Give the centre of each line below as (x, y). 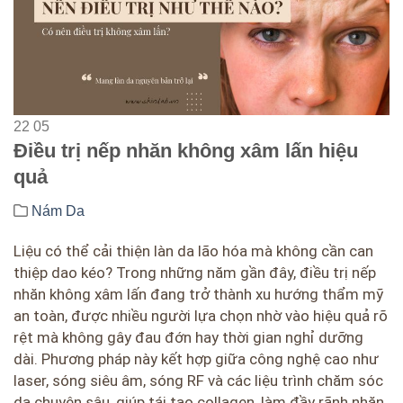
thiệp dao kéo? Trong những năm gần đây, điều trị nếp (195, 273)
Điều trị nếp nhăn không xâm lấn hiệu (186, 151)
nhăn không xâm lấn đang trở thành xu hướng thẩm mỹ (198, 295)
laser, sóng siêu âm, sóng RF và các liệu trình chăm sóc (198, 381)
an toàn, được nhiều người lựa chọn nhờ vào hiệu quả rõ (201, 316)
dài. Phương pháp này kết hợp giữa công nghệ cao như (196, 359)
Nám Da (58, 211)
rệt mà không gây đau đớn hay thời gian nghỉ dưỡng (188, 338)
